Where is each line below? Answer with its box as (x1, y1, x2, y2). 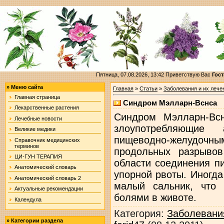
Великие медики (14, 126, 55, 132)
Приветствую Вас (165, 71, 210, 77)
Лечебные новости (14, 115, 62, 121)
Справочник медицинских (14, 136, 80, 143)
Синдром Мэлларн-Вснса (122, 98, 217, 107)
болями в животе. (113, 191, 196, 203)
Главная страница (14, 94, 60, 100)
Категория (113, 207, 161, 219)
